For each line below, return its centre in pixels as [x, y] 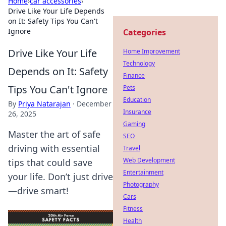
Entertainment [143, 172]
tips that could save [50, 162]
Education [137, 100]
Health [132, 221]
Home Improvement [152, 51]
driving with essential [54, 148]
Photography [141, 184]
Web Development [149, 160]
